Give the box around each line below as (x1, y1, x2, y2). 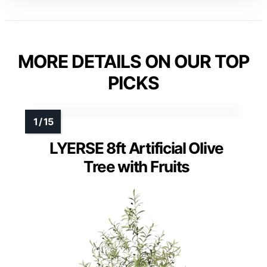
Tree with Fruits (83, 157, 190, 176)
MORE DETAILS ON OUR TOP (18, 51, 249, 73)
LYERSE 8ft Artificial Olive (49, 139, 223, 158)
